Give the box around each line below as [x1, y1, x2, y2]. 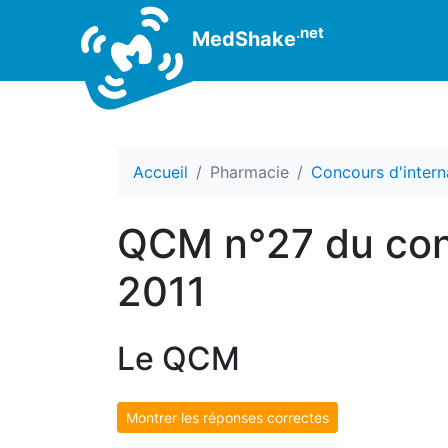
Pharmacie [210, 162, 289, 182]
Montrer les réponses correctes [126, 409, 329, 426]
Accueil [133, 162, 188, 182]
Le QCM [117, 339, 240, 378]
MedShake [187, 26, 296, 51]
